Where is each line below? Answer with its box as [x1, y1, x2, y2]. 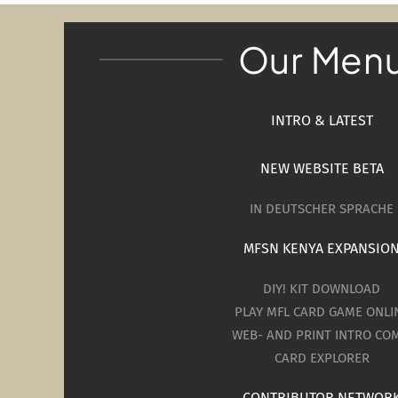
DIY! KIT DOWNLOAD [263, 281, 380, 298]
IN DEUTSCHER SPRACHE [250, 201, 394, 218]
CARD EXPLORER [274, 350, 370, 367]
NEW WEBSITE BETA [259, 160, 384, 178]
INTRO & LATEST [270, 112, 373, 130]
